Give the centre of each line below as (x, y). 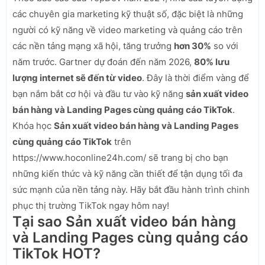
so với (225, 46)
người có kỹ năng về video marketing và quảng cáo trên (127, 30)
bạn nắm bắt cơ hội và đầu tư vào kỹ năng (99, 93)
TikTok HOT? (56, 253)
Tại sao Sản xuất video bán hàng (124, 221)
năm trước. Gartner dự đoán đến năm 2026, (103, 62)
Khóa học (33, 125)
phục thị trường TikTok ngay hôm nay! (91, 205)
